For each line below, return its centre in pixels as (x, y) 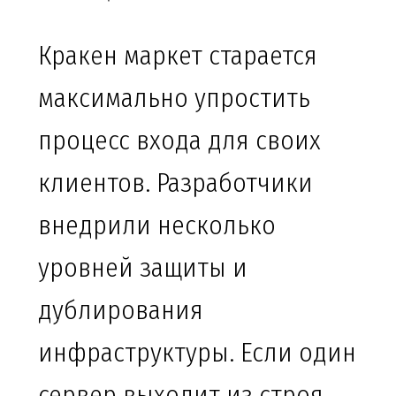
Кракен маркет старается (178, 56)
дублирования (121, 311)
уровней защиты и (143, 268)
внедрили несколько (157, 226)
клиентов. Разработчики (175, 183)
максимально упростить (174, 99)
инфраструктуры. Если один (197, 353)
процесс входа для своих (179, 141)
